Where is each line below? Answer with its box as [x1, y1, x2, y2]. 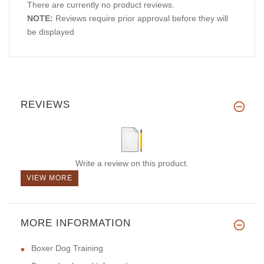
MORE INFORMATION [21, 217, 131, 229]
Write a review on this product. [75, 158, 189, 168]
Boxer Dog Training [31, 243, 103, 253]
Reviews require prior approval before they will [53, 13, 228, 23]
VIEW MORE [27, 173, 72, 182]
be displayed [27, 27, 74, 37]
